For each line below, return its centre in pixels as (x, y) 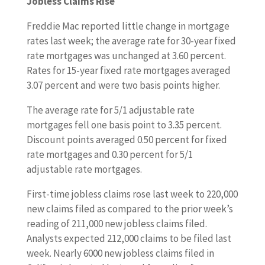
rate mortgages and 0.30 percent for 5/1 (109, 154)
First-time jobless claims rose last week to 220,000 (132, 194)
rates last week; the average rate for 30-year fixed (131, 41)
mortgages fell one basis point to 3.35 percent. (124, 125)
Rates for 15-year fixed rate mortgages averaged (128, 70)
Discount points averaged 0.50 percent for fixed (127, 140)
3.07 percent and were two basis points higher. (123, 85)
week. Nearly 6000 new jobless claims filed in (120, 253)
